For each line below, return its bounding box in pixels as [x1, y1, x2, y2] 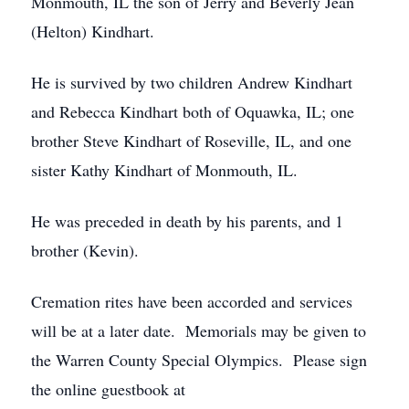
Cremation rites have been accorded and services [31, 290, 352, 312]
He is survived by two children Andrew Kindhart [31, 71, 352, 93]
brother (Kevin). [31, 239, 139, 261]
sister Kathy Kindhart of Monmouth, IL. [31, 159, 298, 181]
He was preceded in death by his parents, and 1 [31, 210, 343, 232]
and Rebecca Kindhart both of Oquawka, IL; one [31, 100, 354, 122]
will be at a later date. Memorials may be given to [31, 320, 366, 341]
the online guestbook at [31, 378, 185, 400]
